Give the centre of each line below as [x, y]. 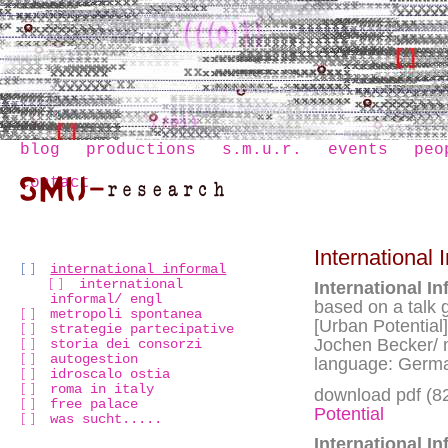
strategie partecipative [142, 328]
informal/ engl [106, 298]
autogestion [94, 358]
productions [141, 150]
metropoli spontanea [126, 313]
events [358, 150]
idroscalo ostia [110, 373]
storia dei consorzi [126, 343]
